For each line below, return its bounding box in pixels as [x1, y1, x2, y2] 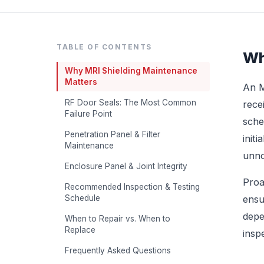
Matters [65, 77, 97, 87]
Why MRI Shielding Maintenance [65, 66, 197, 75]
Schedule [65, 193, 100, 203]
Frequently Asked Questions [65, 246, 171, 255]
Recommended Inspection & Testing [65, 182, 200, 192]
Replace [65, 225, 95, 235]
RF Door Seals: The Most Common [65, 98, 196, 107]
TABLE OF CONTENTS [57, 42, 152, 51]
